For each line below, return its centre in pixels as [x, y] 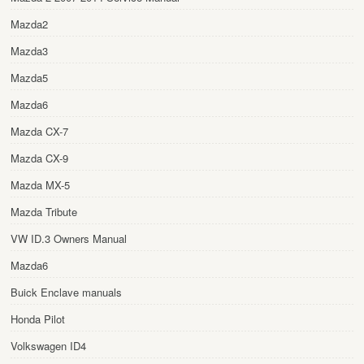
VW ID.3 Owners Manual [69, 239]
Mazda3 [29, 51]
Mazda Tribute [44, 212]
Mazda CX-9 [39, 158]
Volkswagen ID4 [48, 346]
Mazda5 [29, 78]
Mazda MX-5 [40, 185]
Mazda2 [29, 24]
